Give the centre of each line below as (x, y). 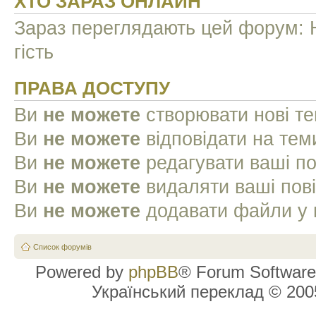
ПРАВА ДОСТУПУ (92, 88)
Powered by (82, 272)
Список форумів (62, 247)
